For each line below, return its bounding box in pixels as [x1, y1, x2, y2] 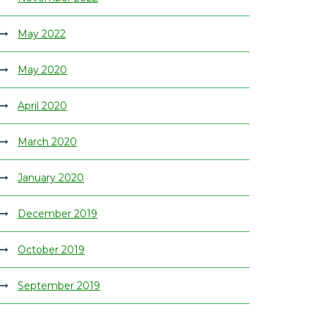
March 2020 [18, 135, 78, 148]
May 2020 [18, 63, 68, 76]
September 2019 [18, 279, 101, 292]
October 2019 [18, 243, 85, 256]
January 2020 [18, 171, 85, 184]
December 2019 [18, 207, 98, 220]
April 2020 [18, 99, 68, 112]
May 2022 [18, 28, 66, 40]
